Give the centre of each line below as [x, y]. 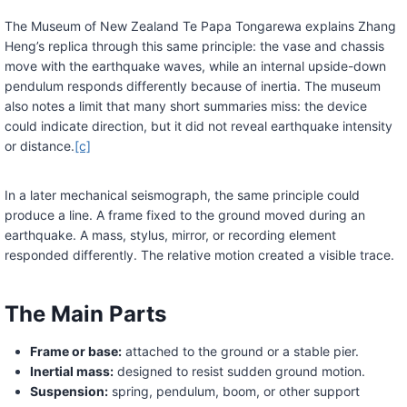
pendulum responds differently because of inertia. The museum [192, 86]
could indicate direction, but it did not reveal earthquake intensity [198, 126]
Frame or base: [75, 352]
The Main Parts [85, 314]
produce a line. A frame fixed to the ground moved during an [184, 215]
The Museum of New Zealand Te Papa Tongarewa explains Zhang [200, 26]
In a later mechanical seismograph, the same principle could [182, 195]
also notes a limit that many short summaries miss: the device [185, 106]
